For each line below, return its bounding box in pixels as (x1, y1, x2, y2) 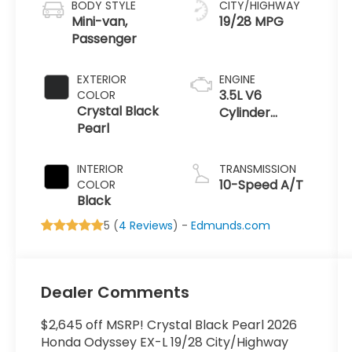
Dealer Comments (41, 281, 190, 304)
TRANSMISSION (218, 161, 296, 178)
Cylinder (218, 104, 270, 123)
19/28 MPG (218, 13, 284, 31)
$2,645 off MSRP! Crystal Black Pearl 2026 (41, 316, 298, 335)
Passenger (71, 30, 137, 49)
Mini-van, (71, 13, 128, 31)
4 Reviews (119, 218, 174, 234)
